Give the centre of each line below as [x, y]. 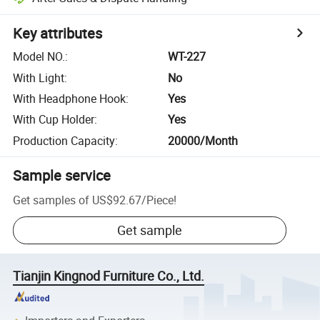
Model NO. [39, 57]
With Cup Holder [54, 120]
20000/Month [203, 140]
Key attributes [58, 34]
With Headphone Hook [70, 98]
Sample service [62, 175]
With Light [39, 77]
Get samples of [51, 200]
